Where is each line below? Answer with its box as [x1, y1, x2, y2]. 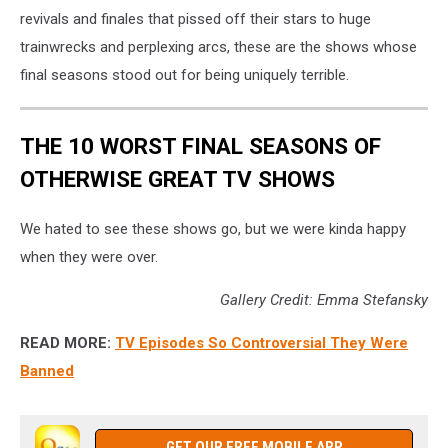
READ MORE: [20, 334, 111, 352]
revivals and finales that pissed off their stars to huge [20, 9, 371, 28]
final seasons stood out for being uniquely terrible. [20, 65, 349, 84]
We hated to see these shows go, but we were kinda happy [20, 220, 406, 238]
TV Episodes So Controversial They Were [115, 334, 408, 352]
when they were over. [20, 248, 158, 266]
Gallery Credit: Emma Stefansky [220, 291, 428, 309]
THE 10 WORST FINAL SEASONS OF [20, 133, 381, 160]
